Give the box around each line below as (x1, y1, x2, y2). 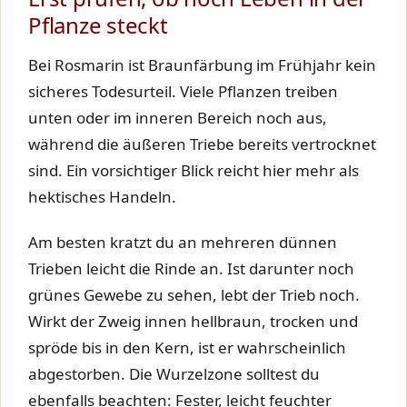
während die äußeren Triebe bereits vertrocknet (28, 133, 376, 154)
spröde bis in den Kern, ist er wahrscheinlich (28, 337, 346, 358)
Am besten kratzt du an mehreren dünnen (28, 232, 337, 253)
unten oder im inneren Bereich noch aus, (28, 106, 327, 128)
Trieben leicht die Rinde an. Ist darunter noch (28, 258, 354, 279)
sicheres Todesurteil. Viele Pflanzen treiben (28, 80, 338, 102)
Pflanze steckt (28, 9, 168, 40)
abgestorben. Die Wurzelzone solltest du (28, 363, 320, 384)
